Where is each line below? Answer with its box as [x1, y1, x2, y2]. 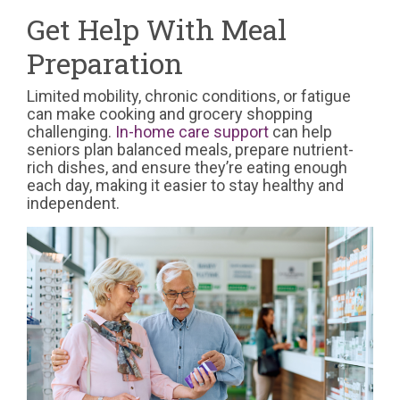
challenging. [27, 122, 115, 142]
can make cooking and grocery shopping [27, 104, 312, 124]
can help [269, 122, 332, 142]
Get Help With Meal [27, 10, 287, 49]
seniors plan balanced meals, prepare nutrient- [27, 140, 354, 160]
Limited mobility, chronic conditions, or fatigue [27, 87, 351, 106]
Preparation [27, 44, 183, 83]
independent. [27, 194, 120, 213]
